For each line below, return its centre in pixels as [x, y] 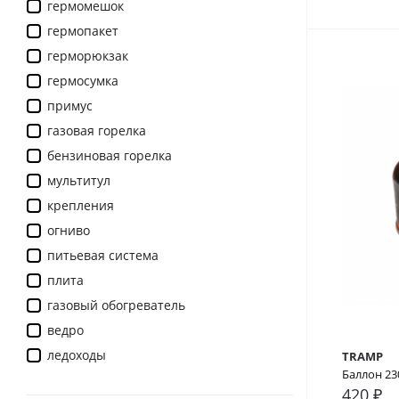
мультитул [79, 181]
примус [70, 106]
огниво [69, 231]
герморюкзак [88, 56]
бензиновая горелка [110, 156]
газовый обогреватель [116, 305]
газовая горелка [97, 131]
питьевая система [103, 256]
